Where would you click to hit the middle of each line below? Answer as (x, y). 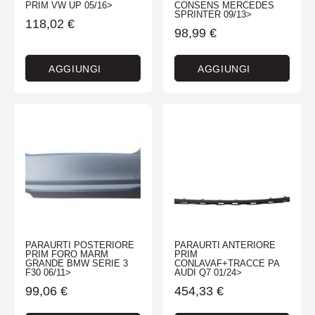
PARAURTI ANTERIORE (225, 245)
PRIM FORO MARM (67, 255)
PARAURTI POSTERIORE (80, 245)
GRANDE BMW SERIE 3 (77, 264)
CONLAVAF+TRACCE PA (227, 264)
